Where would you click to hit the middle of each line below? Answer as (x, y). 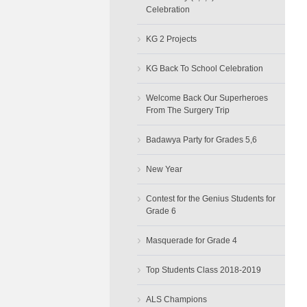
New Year (164, 170)
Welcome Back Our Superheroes (207, 98)
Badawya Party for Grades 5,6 (201, 140)
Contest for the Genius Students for (210, 199)
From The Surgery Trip (187, 111)
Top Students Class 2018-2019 (203, 270)
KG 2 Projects (171, 39)
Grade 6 (161, 211)
